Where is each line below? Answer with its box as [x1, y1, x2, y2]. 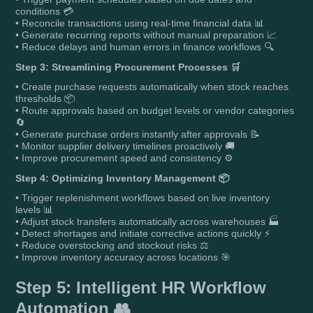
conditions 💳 [15, 5, 74, 17]
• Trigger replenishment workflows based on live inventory [15, 191, 270, 203]
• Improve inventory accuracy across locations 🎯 [15, 251, 231, 263]
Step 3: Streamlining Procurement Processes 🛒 [15, 61, 241, 73]
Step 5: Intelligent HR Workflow [15, 277, 267, 297]
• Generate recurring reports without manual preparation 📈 [15, 29, 277, 41]
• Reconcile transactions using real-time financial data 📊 [15, 17, 265, 29]
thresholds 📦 [15, 92, 75, 104]
